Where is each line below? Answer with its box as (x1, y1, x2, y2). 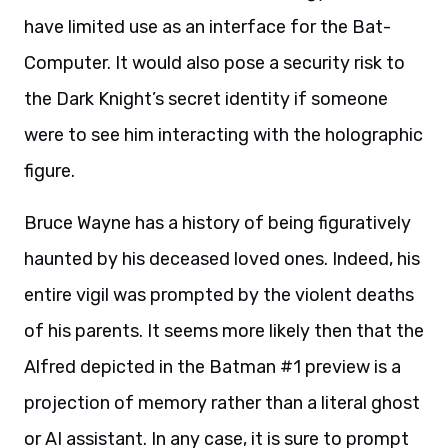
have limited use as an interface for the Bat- (24, 16, 391, 38)
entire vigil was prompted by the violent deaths (24, 284, 414, 306)
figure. (24, 160, 75, 182)
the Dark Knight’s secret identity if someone (24, 88, 388, 110)
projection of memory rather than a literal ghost (24, 392, 420, 414)
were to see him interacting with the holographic (24, 124, 423, 146)
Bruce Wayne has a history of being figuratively (24, 212, 411, 234)
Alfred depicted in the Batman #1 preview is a (24, 356, 401, 378)
